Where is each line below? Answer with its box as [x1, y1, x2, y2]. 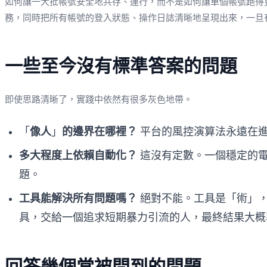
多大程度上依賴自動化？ [19, 149, 137, 162]
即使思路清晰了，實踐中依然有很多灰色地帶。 [5, 94, 193, 104]
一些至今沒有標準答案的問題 [5, 55, 237, 76]
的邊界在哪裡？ [62, 125, 137, 138]
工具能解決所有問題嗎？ [19, 192, 137, 204]
